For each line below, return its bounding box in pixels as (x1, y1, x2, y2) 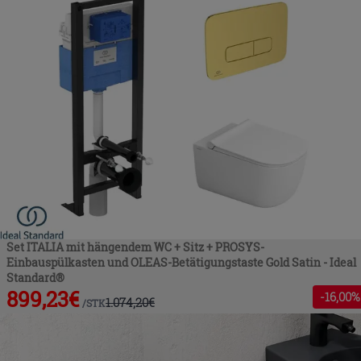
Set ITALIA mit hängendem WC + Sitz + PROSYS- (6, 239, 264, 255)
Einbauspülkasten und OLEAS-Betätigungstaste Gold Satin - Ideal (6, 254, 356, 270)
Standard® (6, 269, 64, 285)
